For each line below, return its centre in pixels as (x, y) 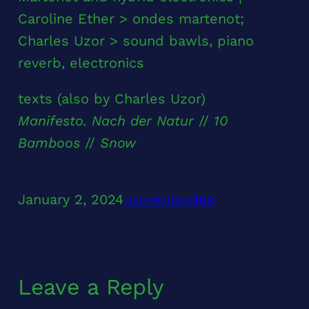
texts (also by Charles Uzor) (111, 99)
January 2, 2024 (70, 200)
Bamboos (49, 143)
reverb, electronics (81, 63)
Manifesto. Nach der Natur (106, 121)
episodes (183, 200)
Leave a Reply (91, 287)
